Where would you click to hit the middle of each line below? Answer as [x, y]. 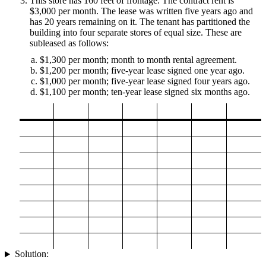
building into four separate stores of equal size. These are [136, 33]
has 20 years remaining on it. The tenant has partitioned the [140, 22]
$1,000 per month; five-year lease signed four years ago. [145, 81]
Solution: [31, 254]
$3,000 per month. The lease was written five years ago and [141, 11]
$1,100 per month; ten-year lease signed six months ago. [145, 92]
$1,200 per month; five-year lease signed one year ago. [142, 71]
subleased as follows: [69, 43]
